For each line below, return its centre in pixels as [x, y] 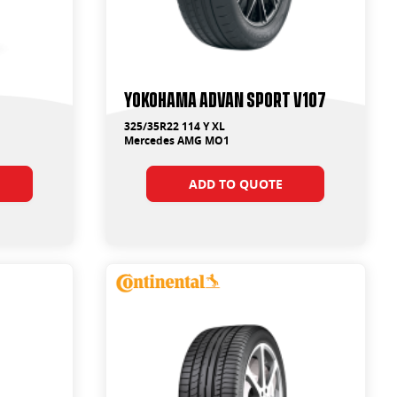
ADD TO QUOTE [235, 184]
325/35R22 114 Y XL [174, 126]
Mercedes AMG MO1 [176, 140]
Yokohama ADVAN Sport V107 [225, 98]
